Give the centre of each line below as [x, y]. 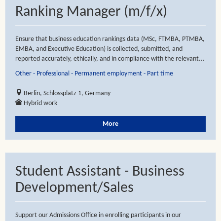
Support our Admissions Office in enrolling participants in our [98, 215]
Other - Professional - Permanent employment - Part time [94, 74]
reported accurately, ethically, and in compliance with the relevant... [110, 59]
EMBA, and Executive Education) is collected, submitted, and [99, 49]
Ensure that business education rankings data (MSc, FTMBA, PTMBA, [110, 39]
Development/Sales [74, 188]
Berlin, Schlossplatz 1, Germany [67, 93]
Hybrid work [40, 103]
